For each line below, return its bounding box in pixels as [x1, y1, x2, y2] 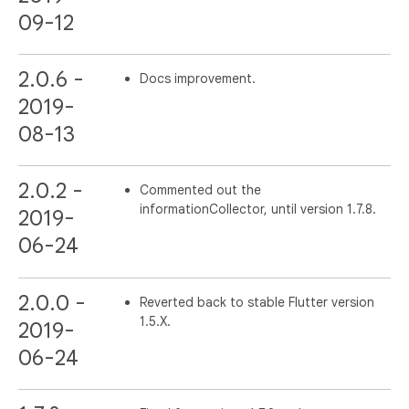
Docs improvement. [140, 70, 257, 88]
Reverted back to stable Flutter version [140, 293, 375, 310]
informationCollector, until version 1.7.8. [140, 201, 377, 218]
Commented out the [140, 182, 262, 199]
